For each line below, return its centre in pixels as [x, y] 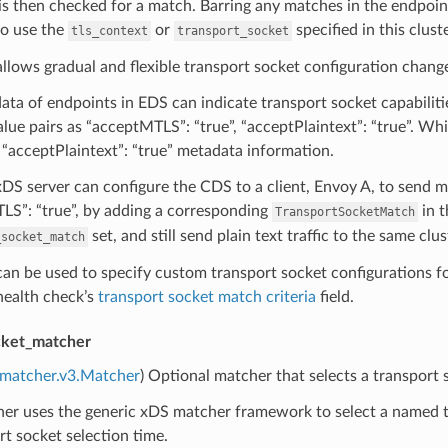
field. [334, 296]
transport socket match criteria [206, 296]
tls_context [109, 30]
